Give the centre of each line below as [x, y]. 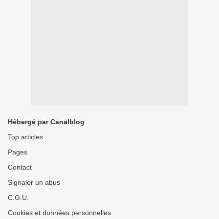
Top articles [25, 137]
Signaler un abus [34, 182]
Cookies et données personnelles [59, 213]
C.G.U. [18, 197]
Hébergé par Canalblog [46, 122]
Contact [20, 167]
